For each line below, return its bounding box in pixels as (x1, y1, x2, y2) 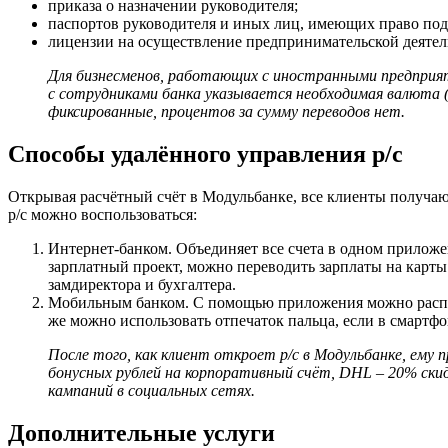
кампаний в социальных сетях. (48, 382, 255, 400)
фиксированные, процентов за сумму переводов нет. (48, 103, 405, 121)
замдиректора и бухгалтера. (48, 276, 236, 294)
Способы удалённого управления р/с (8, 141, 403, 168)
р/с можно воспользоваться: (8, 206, 197, 224)
